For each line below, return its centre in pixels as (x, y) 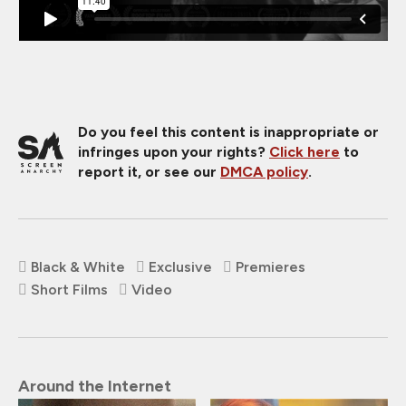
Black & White (78, 266)
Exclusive (180, 266)
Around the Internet (95, 386)
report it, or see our (149, 171)
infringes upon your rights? (174, 151)
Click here (304, 151)
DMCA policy (264, 171)
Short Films (69, 289)
